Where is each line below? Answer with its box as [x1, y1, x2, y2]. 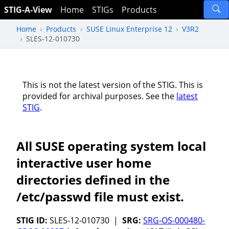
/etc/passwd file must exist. [16, 188, 184, 205]
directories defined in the [16, 171, 170, 188]
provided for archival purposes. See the [22, 90, 176, 102]
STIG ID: [16, 215, 48, 226]
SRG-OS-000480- [143, 215, 205, 226]
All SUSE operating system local [16, 137, 206, 154]
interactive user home [16, 154, 151, 171]
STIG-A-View [4, 4, 52, 15]
